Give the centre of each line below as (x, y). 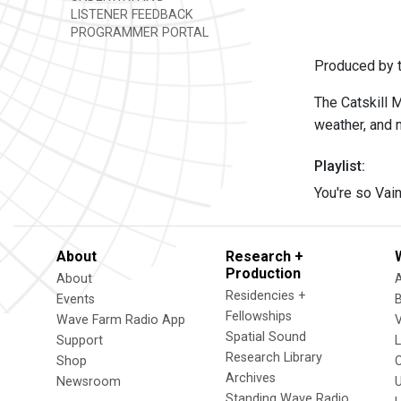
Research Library (274, 358)
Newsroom (89, 382)
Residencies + (266, 296)
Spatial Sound (266, 337)
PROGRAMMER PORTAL (138, 33)
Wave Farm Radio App (121, 320)
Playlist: (340, 166)
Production (263, 273)
